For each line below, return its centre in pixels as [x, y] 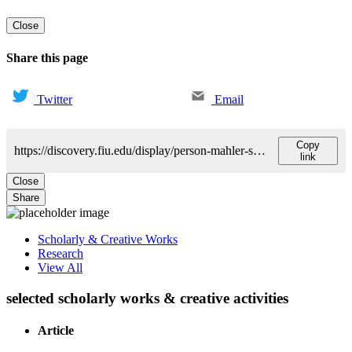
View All [60, 267]
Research [60, 253]
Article [56, 330]
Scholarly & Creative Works [108, 239]
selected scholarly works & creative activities [147, 298]
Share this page [47, 57]
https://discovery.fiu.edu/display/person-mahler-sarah [259, 150]
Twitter [55, 99]
